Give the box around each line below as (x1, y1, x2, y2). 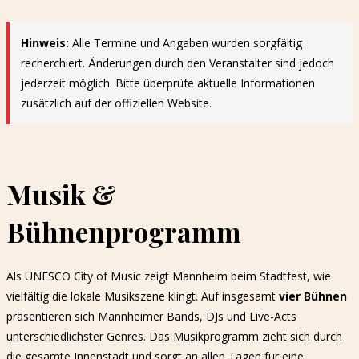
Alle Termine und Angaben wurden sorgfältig (69, 35, 302, 50)
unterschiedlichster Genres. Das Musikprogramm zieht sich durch (6, 329, 342, 345)
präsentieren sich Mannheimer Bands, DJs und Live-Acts (6, 309, 296, 325)
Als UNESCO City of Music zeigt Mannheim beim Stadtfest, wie (6, 268, 331, 284)
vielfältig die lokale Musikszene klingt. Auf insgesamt (6, 288, 279, 305)
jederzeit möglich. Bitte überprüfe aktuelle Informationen (21, 75, 315, 91)
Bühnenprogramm (6, 214, 241, 249)
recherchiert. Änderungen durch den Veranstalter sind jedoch (21, 55, 334, 71)
